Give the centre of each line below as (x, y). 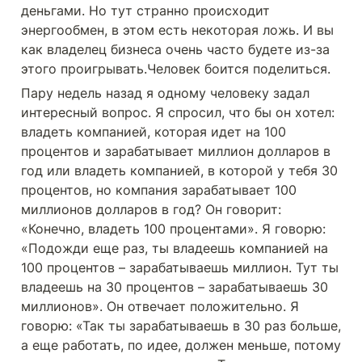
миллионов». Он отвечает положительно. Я (160, 306)
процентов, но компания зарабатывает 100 (159, 190)
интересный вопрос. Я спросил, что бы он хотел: (178, 112)
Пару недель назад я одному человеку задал (165, 93)
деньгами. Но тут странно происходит (145, 11)
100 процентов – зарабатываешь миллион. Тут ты (180, 267)
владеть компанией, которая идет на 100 (154, 132)
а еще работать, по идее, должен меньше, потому (181, 345)
